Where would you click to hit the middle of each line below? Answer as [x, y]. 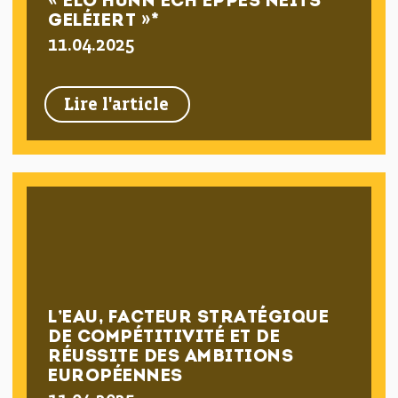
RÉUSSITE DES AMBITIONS [171, 357]
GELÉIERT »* [104, 21]
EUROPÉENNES [115, 377]
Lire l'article [117, 105]
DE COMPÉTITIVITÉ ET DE [164, 338]
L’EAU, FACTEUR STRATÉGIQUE [189, 318]
